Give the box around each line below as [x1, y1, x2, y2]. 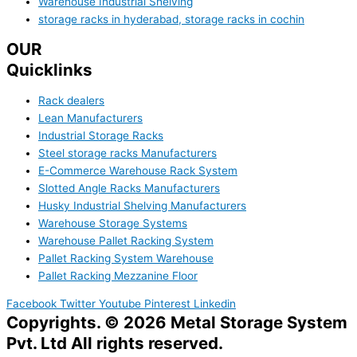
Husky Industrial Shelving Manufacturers [38, 198, 246, 212]
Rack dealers [38, 93, 104, 107]
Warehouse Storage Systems [38, 216, 187, 229]
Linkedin [194, 297, 236, 311]
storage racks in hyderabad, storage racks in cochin [38, 13, 304, 26]
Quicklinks [6, 59, 92, 80]
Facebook [6, 297, 57, 311]
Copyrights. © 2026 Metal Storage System [6, 312, 347, 333]
